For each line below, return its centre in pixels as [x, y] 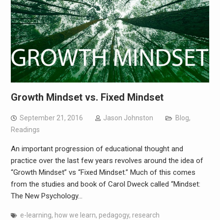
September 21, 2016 [51, 118]
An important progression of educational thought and [97, 149]
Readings [25, 129]
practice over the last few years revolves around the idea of [107, 160]
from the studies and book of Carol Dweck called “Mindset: [105, 184]
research [146, 215]
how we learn [75, 215]
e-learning [36, 215]
